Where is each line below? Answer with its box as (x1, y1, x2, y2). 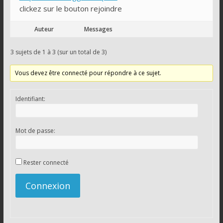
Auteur (34, 24, 54, 33)
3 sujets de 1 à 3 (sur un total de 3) (10, 47, 107, 56)
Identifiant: (15, 94, 45, 103)
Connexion (25, 179, 70, 192)
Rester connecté (23, 158, 69, 167)
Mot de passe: (15, 126, 55, 135)
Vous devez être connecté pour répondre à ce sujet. (14, 68, 161, 77)
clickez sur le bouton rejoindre (19, 3, 122, 13)
